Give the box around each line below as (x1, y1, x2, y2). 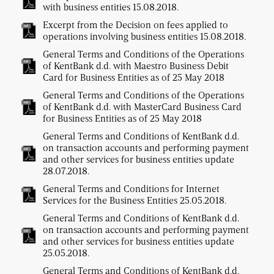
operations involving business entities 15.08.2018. (43, 30, 246, 43)
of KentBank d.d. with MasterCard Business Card (43, 100, 242, 113)
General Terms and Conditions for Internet (43, 182, 220, 195)
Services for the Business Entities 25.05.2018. (43, 194, 226, 207)
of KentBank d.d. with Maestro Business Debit (43, 59, 229, 72)
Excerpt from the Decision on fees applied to (43, 18, 228, 31)
